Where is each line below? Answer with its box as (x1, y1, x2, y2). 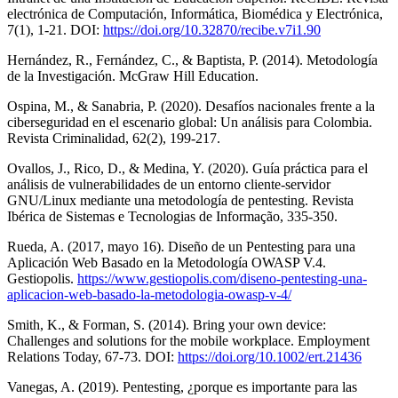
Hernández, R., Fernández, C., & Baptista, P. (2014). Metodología (7, 52, 378, 68)
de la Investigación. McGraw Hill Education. (7, 68, 259, 84)
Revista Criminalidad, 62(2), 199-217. (7, 130, 220, 146)
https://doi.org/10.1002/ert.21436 (178, 348, 362, 364)
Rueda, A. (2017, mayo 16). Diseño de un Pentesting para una (7, 238, 355, 254)
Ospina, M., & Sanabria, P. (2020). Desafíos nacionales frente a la (7, 98, 375, 114)
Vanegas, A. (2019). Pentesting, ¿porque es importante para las (7, 378, 357, 394)
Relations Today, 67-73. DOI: (7, 348, 178, 364)
